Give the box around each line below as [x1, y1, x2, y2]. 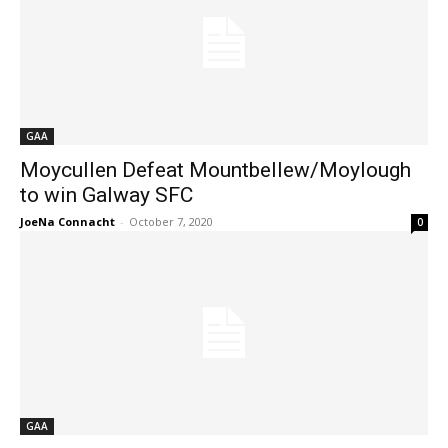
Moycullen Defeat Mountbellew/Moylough [20, 158, 411, 182]
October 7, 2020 [129, 214, 213, 229]
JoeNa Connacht [20, 214, 115, 229]
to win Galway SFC [20, 183, 193, 207]
